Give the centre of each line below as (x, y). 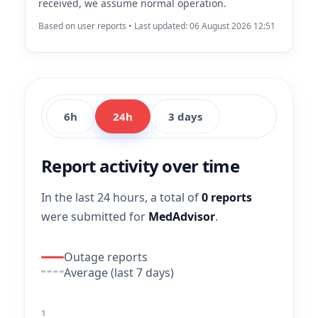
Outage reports (106, 257)
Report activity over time (140, 166)
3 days (185, 116)
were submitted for (95, 216)
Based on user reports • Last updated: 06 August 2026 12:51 (157, 26)
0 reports (227, 197)
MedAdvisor (182, 216)
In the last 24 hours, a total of (121, 197)
